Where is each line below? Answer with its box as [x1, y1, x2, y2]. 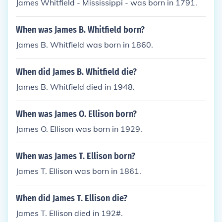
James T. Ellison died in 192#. [16, 208, 123, 218]
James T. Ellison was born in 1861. [16, 166, 141, 176]
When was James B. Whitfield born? [16, 24, 145, 35]
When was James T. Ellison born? [16, 151, 135, 162]
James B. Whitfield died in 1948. [16, 82, 135, 92]
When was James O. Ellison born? [16, 109, 137, 119]
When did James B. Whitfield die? [16, 66, 137, 77]
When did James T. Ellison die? [16, 193, 127, 204]
